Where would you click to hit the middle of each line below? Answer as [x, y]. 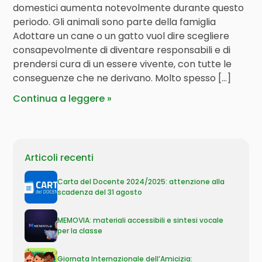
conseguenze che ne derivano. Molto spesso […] [122, 78]
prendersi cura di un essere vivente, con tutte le [123, 64]
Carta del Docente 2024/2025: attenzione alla [141, 182]
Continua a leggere [59, 99]
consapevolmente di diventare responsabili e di [122, 50]
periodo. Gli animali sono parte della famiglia [115, 22]
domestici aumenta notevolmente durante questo [129, 8]
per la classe [80, 231]
